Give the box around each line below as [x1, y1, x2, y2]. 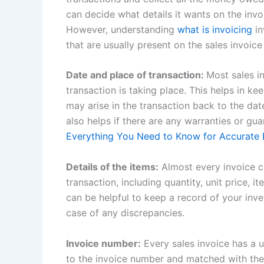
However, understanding [66, 23, 177, 35]
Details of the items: [66, 160, 159, 173]
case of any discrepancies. [66, 206, 187, 219]
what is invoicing [177, 23, 252, 35]
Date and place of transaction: [66, 69, 206, 81]
